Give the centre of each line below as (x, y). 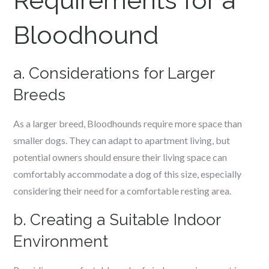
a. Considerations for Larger (114, 73)
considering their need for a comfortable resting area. (122, 191)
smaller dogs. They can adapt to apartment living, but (122, 140)
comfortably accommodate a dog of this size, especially (128, 174)
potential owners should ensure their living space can (120, 157)
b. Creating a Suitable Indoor (117, 220)
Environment (61, 241)
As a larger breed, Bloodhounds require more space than (128, 123)
